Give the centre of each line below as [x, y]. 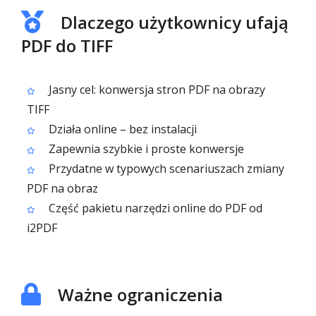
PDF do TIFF [67, 45]
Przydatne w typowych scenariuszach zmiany [165, 169]
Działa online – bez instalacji [121, 129]
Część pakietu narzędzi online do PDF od [154, 208]
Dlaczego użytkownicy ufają [175, 22]
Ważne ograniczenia [140, 294]
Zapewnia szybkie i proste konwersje [145, 149]
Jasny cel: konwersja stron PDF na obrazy [156, 90]
